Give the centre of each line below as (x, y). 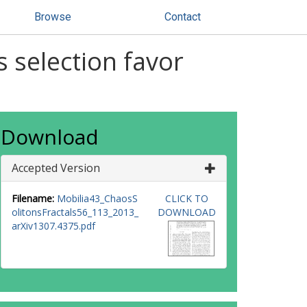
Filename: (33, 198)
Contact (183, 17)
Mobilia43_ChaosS (97, 198)
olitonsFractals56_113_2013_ (75, 212)
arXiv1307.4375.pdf (53, 226)
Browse (53, 17)
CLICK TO (186, 198)
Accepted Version (56, 168)
